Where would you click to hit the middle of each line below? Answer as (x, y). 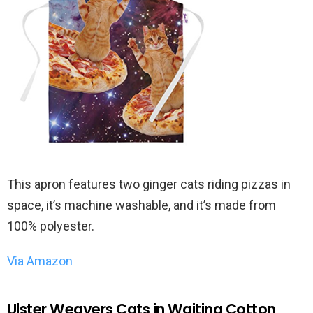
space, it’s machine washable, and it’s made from (141, 205)
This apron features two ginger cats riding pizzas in (149, 184)
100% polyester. (51, 226)
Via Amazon (40, 261)
